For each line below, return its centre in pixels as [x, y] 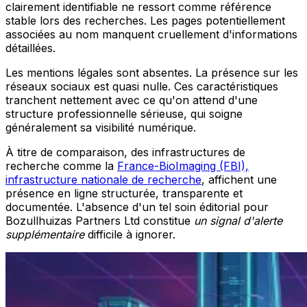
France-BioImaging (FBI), [183, 166]
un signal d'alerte [238, 221]
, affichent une [239, 180]
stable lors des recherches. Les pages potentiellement [145, 21]
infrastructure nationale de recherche [103, 180]
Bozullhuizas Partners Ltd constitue [100, 221]
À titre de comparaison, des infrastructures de [125, 152]
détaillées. [30, 48]
